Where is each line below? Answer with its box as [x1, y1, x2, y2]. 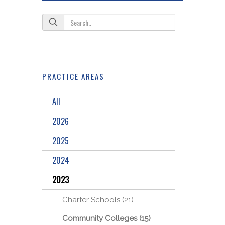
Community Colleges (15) [62, 214, 151, 223]
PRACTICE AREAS [42, 71, 104, 82]
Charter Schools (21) [62, 195, 134, 204]
